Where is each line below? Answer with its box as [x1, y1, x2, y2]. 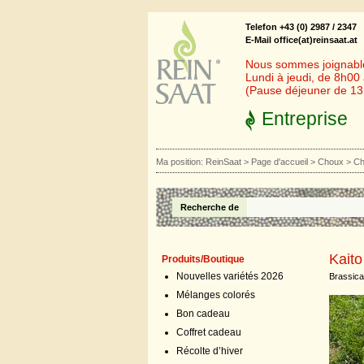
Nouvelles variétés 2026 [176, 271, 284, 282]
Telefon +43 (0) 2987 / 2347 [245, 22, 357, 32]
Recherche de [180, 202, 239, 212]
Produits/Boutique [162, 253, 245, 265]
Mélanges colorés [176, 289, 255, 301]
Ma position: [156, 157, 206, 167]
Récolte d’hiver [176, 345, 243, 357]
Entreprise [262, 108, 348, 129]
